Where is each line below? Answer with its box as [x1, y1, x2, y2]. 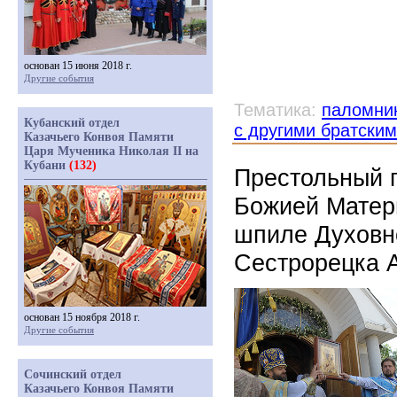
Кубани [24, 159, 69, 172]
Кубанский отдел [24, 116, 120, 129]
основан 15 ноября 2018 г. [24, 311, 140, 323]
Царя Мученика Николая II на [24, 144, 198, 158]
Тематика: [234, 100, 322, 120]
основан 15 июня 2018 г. [24, 59, 132, 72]
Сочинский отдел [24, 368, 121, 381]
